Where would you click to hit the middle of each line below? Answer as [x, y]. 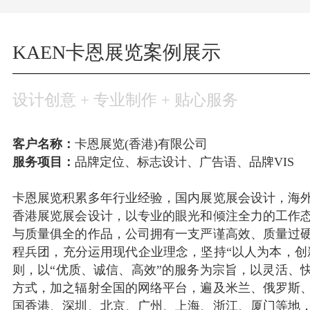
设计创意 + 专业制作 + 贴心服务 [125, 100]
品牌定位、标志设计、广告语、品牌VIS [184, 162]
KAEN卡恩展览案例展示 [116, 52]
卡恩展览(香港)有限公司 [141, 144]
